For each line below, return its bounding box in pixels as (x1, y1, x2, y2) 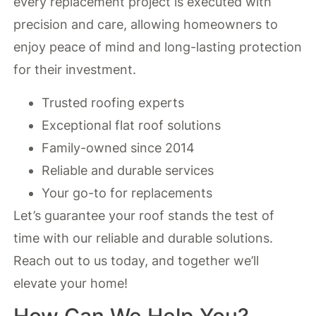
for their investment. (13, 62, 137, 78)
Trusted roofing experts (42, 95, 185, 110)
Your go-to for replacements (42, 185, 213, 200)
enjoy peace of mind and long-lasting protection (13, 39, 303, 55)
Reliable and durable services (42, 162, 214, 178)
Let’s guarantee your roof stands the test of (13, 207, 275, 223)
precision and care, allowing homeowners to (13, 17, 279, 32)
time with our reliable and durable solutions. (13, 230, 274, 245)
